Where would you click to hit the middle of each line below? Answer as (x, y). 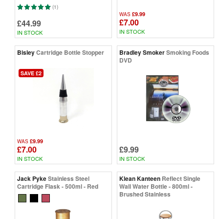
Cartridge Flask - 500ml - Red (58, 186)
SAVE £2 (31, 73)
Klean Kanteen (140, 179)
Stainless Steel (69, 179)
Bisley (26, 53)
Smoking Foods (188, 53)
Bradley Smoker (142, 53)
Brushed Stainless (145, 194)
